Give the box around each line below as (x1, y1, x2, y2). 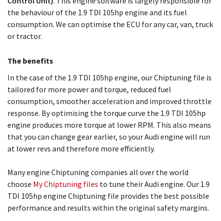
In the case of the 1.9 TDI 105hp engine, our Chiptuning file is (7, 73, 212, 82)
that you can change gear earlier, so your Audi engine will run (7, 132, 210, 142)
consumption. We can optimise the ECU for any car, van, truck (7, 19, 213, 29)
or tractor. (7, 31, 42, 41)
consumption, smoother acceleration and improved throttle (7, 96, 212, 106)
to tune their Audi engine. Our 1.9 (98, 179, 210, 189)
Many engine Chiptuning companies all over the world (7, 167, 188, 177)
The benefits (7, 56, 53, 66)
